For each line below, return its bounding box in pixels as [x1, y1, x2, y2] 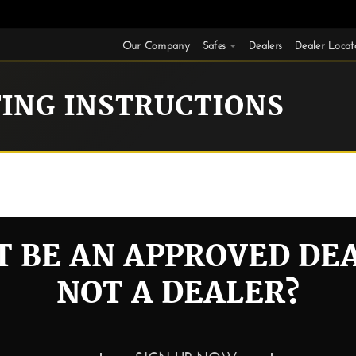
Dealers [249, 38, 283, 52]
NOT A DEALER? [56, 276, 300, 312]
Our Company [122, 38, 190, 52]
